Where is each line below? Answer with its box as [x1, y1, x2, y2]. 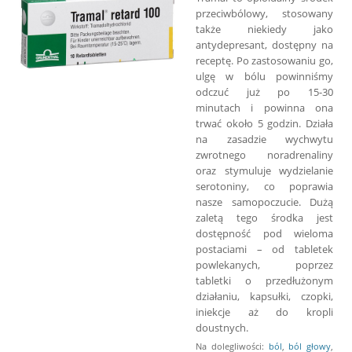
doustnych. [196, 320, 248, 335]
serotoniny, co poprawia [196, 178, 333, 193]
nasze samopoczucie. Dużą [196, 194, 333, 209]
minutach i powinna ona [196, 100, 333, 115]
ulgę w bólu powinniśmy [196, 68, 333, 83]
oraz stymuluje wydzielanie [196, 163, 333, 178]
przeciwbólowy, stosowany [196, 5, 333, 20]
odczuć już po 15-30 [196, 84, 333, 99]
